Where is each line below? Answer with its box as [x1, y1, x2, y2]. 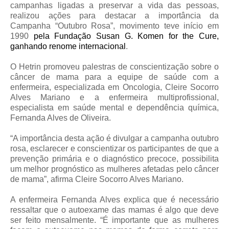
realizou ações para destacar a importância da [10, 11, 219, 20]
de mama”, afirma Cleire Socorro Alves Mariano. [10, 175, 184, 184]
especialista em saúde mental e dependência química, [10, 103, 219, 112]
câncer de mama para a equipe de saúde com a [10, 73, 219, 82]
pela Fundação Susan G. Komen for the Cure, [33, 32, 219, 41]
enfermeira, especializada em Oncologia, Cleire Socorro [10, 83, 219, 92]
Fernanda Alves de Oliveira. [10, 113, 111, 123]
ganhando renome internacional [10, 42, 126, 51]
